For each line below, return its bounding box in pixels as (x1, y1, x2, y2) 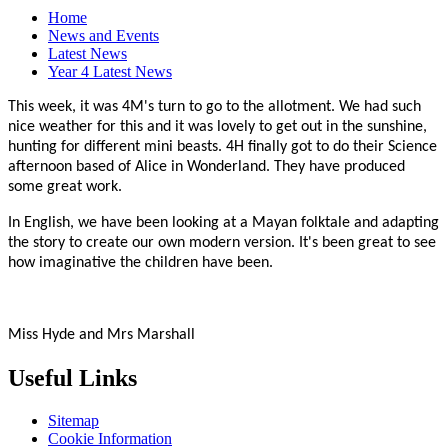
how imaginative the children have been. (8, 255, 277, 272)
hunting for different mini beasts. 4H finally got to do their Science (8, 139, 437, 156)
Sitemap (48, 412, 99, 430)
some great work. (8, 179, 126, 196)
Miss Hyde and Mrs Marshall (8, 327, 195, 344)
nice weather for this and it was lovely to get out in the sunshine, (8, 119, 427, 136)
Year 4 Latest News (48, 63, 172, 81)
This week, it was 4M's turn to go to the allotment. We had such (8, 99, 421, 116)
